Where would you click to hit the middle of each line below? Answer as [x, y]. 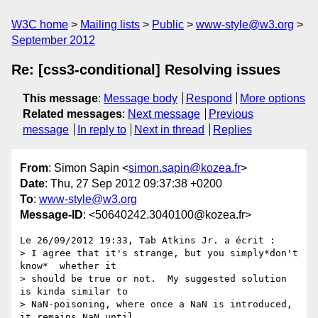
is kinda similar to [74, 292]
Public [168, 24]
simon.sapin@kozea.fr [185, 168]
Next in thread [170, 130]
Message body [141, 98]
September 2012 [53, 40]
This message [60, 98]
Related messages [72, 114]
